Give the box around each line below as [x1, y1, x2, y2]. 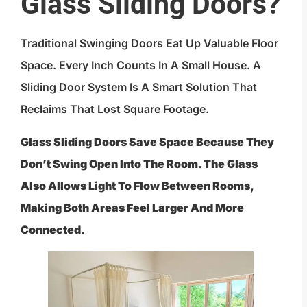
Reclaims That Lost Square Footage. [21, 101, 209, 116]
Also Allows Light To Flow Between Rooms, [21, 178, 254, 193]
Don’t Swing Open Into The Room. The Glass [21, 156, 258, 171]
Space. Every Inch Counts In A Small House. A [21, 58, 261, 72]
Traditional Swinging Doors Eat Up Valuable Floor [21, 36, 278, 50]
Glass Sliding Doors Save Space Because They [21, 134, 274, 149]
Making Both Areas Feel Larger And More [21, 200, 244, 214]
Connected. [21, 222, 85, 236]
